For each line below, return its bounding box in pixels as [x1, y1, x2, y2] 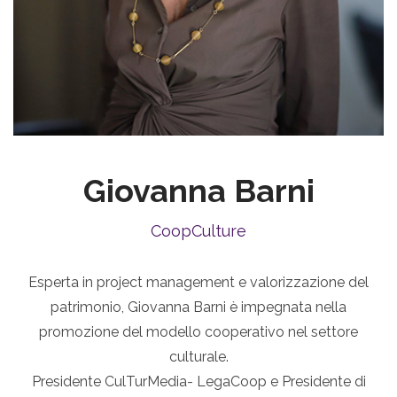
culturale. [168, 348, 229, 366]
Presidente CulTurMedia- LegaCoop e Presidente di [31, 373, 366, 391]
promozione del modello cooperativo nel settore [39, 323, 358, 341]
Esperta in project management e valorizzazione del [28, 274, 369, 292]
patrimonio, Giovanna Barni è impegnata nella [51, 299, 346, 316]
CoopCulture [151, 222, 246, 241]
